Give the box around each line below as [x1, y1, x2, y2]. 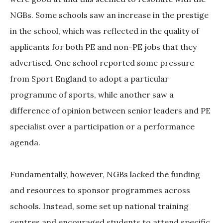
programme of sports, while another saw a [10, 90, 174, 100]
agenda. [10, 137, 40, 148]
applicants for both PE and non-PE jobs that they [10, 42, 197, 52]
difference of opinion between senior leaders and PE [10, 106, 211, 116]
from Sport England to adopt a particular [10, 74, 169, 84]
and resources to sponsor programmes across [10, 185, 190, 196]
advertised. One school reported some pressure [10, 58, 194, 68]
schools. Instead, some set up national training [10, 201, 189, 212]
